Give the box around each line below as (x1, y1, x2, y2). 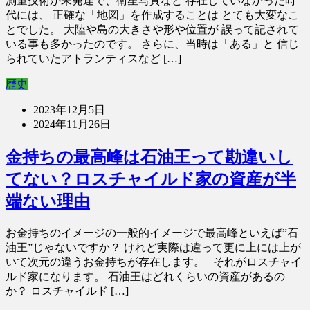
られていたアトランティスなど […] (6, 53, 181, 65)
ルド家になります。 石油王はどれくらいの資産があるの (6, 271, 285, 282)
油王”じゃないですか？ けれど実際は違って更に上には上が (6, 241, 301, 253)
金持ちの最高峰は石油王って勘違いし (6, 148, 293, 167)
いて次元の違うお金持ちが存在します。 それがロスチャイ (6, 256, 302, 268)
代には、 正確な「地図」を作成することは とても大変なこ (6, 9, 299, 21)
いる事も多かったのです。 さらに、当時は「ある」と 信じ (6, 38, 299, 51)
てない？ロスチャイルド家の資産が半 (6, 170, 296, 189)
